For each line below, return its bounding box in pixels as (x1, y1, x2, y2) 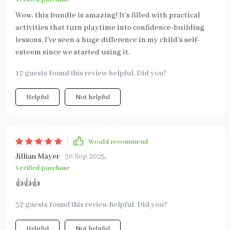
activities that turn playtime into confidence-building (15, 23, 204, 32)
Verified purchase (15, 164, 70, 172)
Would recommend (88, 137, 148, 146)
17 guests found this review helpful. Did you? (15, 69, 167, 78)
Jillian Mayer (15, 152, 60, 161)
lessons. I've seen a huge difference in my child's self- (15, 35, 200, 45)
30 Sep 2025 (65, 152, 105, 161)
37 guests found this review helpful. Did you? (15, 200, 167, 209)
